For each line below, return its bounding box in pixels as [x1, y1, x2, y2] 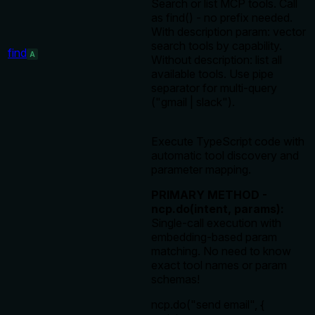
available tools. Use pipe [151, 67, 274, 82]
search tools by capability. [151, 39, 282, 53]
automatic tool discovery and [151, 148, 299, 163]
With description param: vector [151, 25, 306, 39]
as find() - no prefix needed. [151, 11, 292, 25]
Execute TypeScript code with [151, 134, 304, 149]
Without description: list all [151, 53, 282, 67]
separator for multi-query [151, 81, 277, 96]
